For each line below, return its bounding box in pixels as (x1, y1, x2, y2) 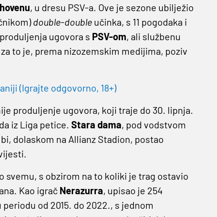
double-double (32, 15, 92, 28)
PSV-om (92, 30, 126, 42)
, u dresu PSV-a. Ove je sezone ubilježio (30, 1, 194, 13)
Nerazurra (59, 184, 103, 196)
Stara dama (71, 118, 122, 130)
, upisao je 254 (103, 184, 163, 196)
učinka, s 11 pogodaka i (92, 15, 187, 28)
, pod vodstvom (121, 118, 186, 130)
